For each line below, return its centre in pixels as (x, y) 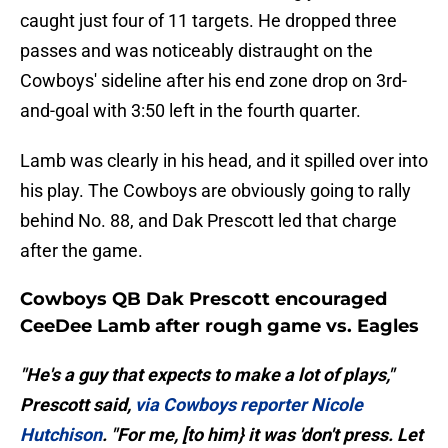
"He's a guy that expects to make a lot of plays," (207, 375)
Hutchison (61, 435)
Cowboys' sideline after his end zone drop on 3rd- (213, 81)
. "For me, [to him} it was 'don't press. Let (262, 435)
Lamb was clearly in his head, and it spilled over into (224, 161)
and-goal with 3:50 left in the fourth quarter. (190, 111)
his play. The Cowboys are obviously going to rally (215, 191)
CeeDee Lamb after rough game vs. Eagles (219, 326)
